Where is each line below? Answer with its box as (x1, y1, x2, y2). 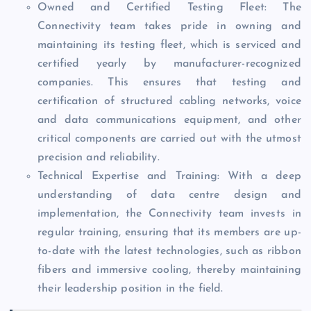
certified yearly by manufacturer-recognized (37, 58, 301, 70)
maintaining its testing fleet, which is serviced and (37, 40, 301, 51)
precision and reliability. (37, 152, 160, 164)
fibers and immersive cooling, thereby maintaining (37, 264, 301, 276)
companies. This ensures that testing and (37, 77, 301, 89)
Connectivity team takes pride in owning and (37, 21, 301, 33)
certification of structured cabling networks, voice (37, 96, 301, 108)
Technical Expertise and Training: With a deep (37, 171, 301, 183)
